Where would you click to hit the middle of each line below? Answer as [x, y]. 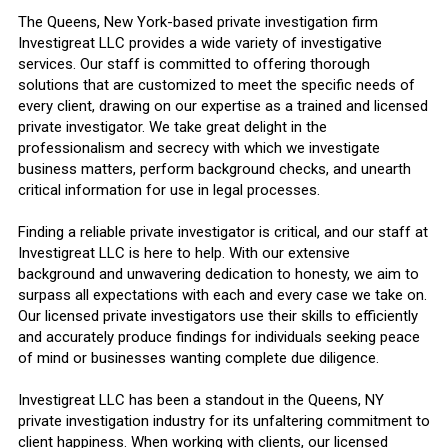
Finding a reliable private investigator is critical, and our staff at [223, 232]
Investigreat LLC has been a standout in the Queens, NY [201, 400]
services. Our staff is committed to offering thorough [194, 64]
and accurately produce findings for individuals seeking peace [219, 337]
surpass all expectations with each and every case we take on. [222, 295]
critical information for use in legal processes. [169, 190]
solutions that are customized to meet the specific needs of [216, 85]
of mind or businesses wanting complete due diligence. [198, 358]
